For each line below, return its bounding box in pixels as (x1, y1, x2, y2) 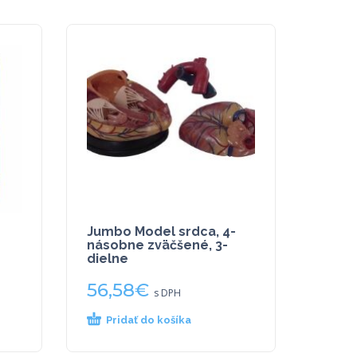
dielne (87, 250, 129, 266)
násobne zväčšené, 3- (87, 237, 229, 253)
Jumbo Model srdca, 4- (87, 223, 237, 239)
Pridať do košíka (106, 313, 192, 326)
